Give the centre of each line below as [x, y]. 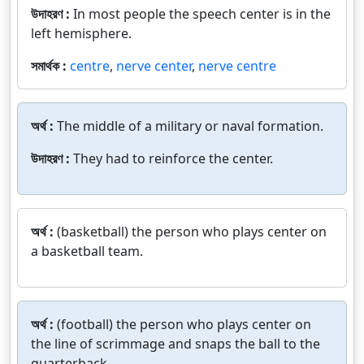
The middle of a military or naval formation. [190, 126]
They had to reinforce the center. [173, 158]
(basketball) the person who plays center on [192, 232]
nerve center [154, 66]
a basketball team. [87, 251]
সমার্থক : [50, 66]
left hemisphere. [81, 33]
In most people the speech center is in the [202, 14]
